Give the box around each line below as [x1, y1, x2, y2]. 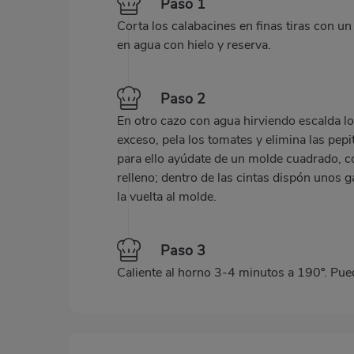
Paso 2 [160, 88, 205, 108]
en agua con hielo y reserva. [117, 36, 271, 55]
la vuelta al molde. [117, 188, 217, 206]
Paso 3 [160, 240, 205, 260]
